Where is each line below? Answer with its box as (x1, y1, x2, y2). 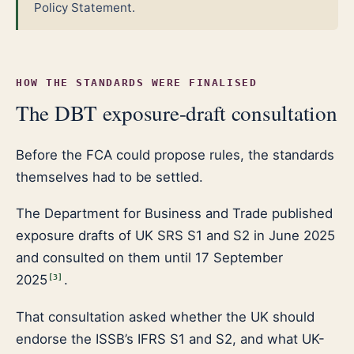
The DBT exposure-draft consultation (16, 97, 337, 127)
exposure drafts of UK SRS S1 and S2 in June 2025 (16, 228, 335, 244)
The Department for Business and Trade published (16, 205, 333, 222)
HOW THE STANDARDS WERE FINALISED (16, 76, 258, 88)
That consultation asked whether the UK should (16, 308, 314, 325)
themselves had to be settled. (16, 168, 203, 185)
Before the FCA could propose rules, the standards (16, 146, 334, 163)
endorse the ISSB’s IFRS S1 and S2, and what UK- (16, 330, 325, 347)
